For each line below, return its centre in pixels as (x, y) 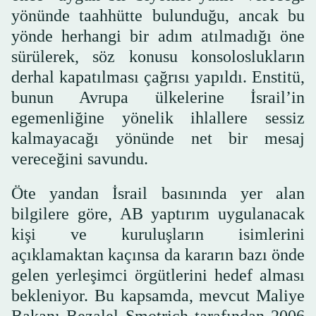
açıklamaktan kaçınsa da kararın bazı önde (158, 254)
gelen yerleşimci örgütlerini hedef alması (158, 275)
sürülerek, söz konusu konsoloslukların (158, 56)
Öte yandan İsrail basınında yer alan (158, 193)
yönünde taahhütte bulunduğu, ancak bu (158, 15)
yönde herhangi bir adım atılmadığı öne (158, 36)
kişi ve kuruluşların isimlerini (158, 234)
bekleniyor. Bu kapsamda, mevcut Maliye (158, 295)
